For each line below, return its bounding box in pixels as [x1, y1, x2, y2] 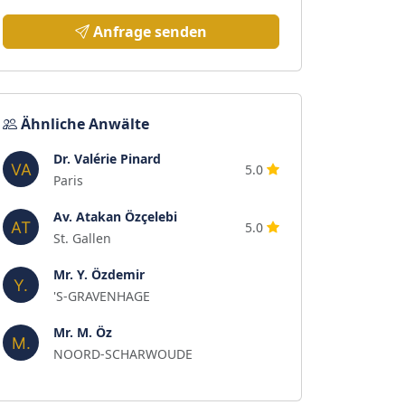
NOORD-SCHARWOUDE [53, 345, 193, 363]
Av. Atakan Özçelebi [53, 208, 177, 225]
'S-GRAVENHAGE [53, 287, 150, 305]
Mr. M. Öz [53, 324, 112, 341]
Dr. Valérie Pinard [53, 150, 161, 167]
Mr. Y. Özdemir [53, 266, 145, 283]
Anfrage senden [93, 22, 207, 42]
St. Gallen [53, 230, 111, 247]
